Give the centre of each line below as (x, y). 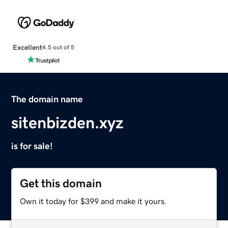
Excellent (27, 47)
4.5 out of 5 (58, 48)
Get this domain (61, 183)
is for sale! (32, 146)
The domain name (47, 99)
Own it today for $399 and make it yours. (94, 201)
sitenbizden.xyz (68, 122)
